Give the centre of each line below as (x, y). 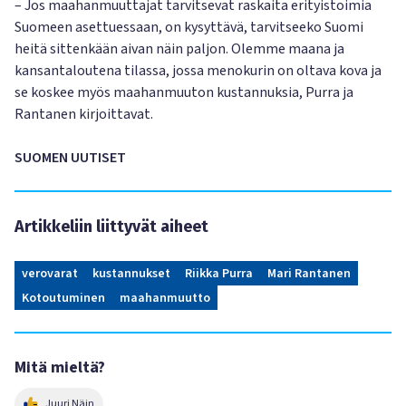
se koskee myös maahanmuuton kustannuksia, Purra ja (184, 92)
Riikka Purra (219, 274)
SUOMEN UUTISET (70, 158)
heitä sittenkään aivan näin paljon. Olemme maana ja (179, 49)
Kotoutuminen (63, 298)
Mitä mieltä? (60, 367)
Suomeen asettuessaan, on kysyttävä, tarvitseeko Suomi (189, 27)
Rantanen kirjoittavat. (84, 114)
